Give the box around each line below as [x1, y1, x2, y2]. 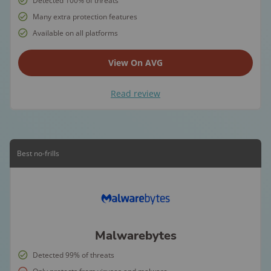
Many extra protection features [33, 11, 137, 22]
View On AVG [108, 57, 163, 68]
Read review [111, 88, 160, 99]
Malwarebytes [94, 227, 177, 244]
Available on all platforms [33, 28, 118, 38]
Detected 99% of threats [33, 250, 114, 260]
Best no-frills [17, 148, 59, 158]
